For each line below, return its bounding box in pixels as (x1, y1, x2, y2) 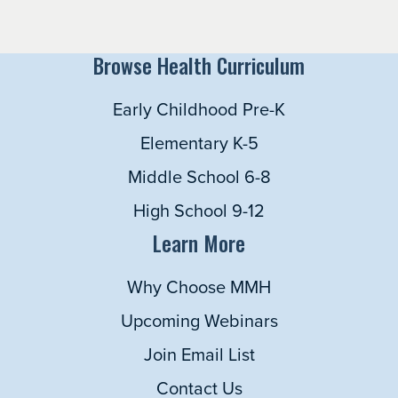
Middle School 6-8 (127, 163, 271, 190)
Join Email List (143, 341, 255, 368)
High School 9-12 (133, 197, 265, 224)
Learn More (153, 227, 245, 259)
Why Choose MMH (127, 274, 271, 300)
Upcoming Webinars (120, 307, 278, 334)
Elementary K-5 (139, 130, 259, 156)
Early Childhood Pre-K (113, 96, 285, 123)
